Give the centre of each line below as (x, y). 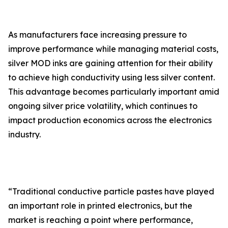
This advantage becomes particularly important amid (114, 92)
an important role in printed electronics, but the (100, 206)
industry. (24, 135)
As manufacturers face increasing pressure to (97, 35)
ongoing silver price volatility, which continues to (103, 106)
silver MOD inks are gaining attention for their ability (110, 63)
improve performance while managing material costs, (113, 49)
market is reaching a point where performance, (101, 220)
